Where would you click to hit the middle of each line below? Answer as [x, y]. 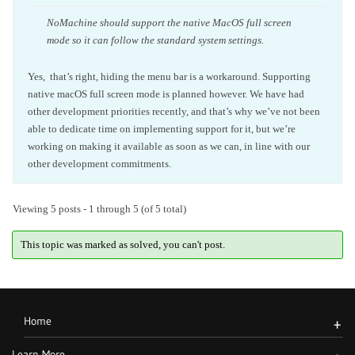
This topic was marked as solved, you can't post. [122, 244]
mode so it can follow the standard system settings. [155, 40]
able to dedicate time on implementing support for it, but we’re [162, 128]
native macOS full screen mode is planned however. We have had [166, 94]
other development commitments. [99, 163]
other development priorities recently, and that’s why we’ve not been [174, 111]
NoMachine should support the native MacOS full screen [169, 22]
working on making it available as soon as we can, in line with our [169, 146]
